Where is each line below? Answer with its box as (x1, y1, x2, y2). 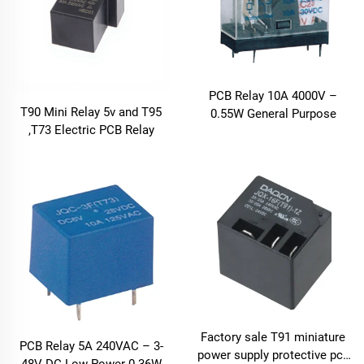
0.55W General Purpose (210, 106, 336, 121)
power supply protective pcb (197, 347, 349, 362)
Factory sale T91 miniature (201, 329, 345, 344)
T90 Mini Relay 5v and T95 (20, 105, 162, 120)
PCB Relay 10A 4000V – (209, 88, 337, 103)
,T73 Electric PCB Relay (28, 123, 154, 138)
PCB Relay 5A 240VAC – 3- (19, 339, 163, 354)
